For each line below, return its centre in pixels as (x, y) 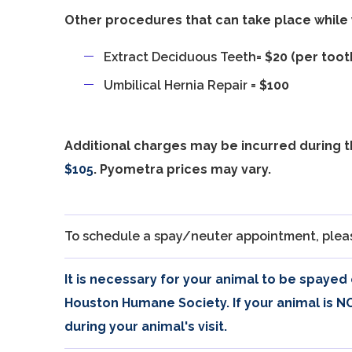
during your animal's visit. (146, 326)
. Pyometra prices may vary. (183, 169)
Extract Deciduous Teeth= (183, 57)
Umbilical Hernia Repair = (180, 85)
